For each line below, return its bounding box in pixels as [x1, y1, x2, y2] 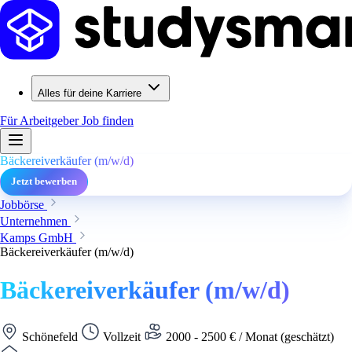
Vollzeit [100, 329, 144, 343]
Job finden [82, 114, 134, 127]
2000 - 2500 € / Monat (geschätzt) [163, 329, 334, 343]
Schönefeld [19, 329, 81, 343]
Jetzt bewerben [11, 176, 77, 187]
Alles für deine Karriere [38, 87, 141, 99]
